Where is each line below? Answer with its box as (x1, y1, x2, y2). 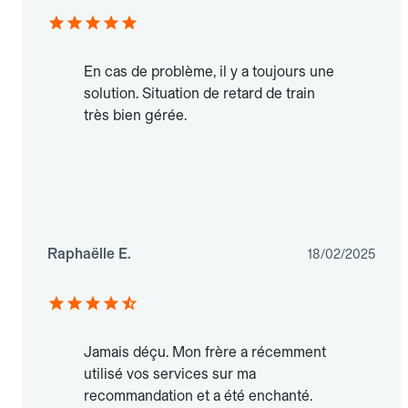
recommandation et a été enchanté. (84, 387, 312, 405)
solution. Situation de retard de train (84, 85, 315, 103)
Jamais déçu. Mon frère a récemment (84, 343, 326, 362)
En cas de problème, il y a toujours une (84, 63, 334, 81)
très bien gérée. (84, 107, 187, 125)
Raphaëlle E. (47, 245, 131, 263)
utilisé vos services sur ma (84, 365, 256, 383)
